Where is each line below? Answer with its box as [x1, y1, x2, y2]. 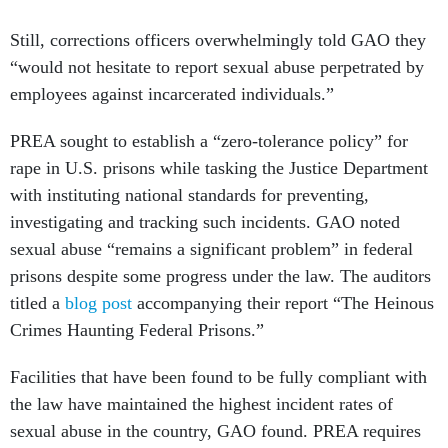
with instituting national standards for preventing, [10, 184, 369, 205]
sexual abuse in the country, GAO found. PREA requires [10, 420, 421, 441]
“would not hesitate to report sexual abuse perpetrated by [10, 56, 424, 77]
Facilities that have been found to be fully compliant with [10, 366, 427, 387]
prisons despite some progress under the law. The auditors [10, 265, 431, 286]
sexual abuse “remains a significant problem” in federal [10, 238, 413, 259]
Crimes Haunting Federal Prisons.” [10, 319, 269, 340]
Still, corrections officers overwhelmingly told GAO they [10, 29, 426, 50]
